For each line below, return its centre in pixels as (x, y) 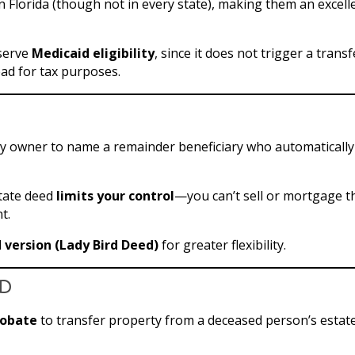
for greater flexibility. (222, 244)
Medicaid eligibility (93, 53)
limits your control (115, 195)
